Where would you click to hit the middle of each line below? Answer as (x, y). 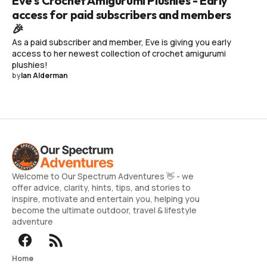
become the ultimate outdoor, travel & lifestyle (104, 210)
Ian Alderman (44, 75)
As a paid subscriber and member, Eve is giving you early (122, 42)
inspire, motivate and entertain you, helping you (106, 198)
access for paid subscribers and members (122, 14)
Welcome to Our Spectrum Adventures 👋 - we (103, 176)
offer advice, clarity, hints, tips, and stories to (101, 187)
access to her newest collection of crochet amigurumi (119, 53)
